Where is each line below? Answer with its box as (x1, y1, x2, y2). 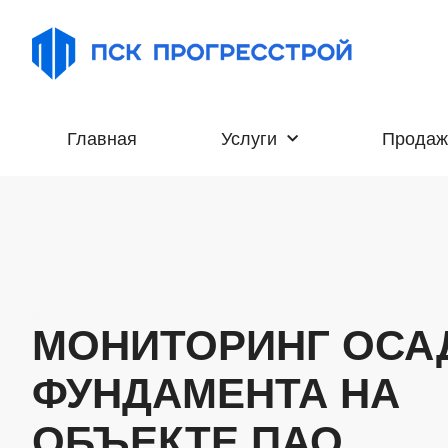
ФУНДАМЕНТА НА (32, 369, 400, 417)
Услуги (220, 129, 277, 150)
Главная (66, 129, 137, 150)
